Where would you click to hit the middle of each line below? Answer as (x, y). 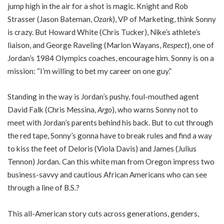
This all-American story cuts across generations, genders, (103, 213)
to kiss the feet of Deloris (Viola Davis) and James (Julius (102, 149)
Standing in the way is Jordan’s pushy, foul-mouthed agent (103, 97)
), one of (200, 45)
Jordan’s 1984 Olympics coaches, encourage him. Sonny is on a (111, 58)
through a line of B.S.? (43, 188)
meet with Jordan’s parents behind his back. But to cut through (110, 123)
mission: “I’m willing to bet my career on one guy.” (89, 71)
